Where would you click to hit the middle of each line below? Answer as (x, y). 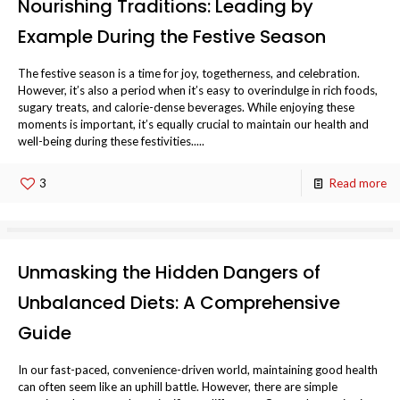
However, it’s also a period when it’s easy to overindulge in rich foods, (198, 90)
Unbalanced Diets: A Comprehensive (179, 303)
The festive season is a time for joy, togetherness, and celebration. (189, 73)
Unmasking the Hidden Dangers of (169, 272)
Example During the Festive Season (172, 37)
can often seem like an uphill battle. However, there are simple (178, 387)
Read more (358, 183)
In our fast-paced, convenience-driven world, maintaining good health (198, 370)
